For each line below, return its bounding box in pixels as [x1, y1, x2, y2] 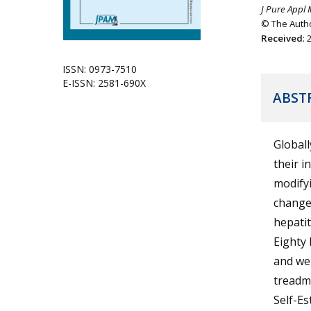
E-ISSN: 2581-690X [62, 76, 146, 90]
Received [260, 32, 303, 44]
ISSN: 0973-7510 [62, 62, 137, 76]
